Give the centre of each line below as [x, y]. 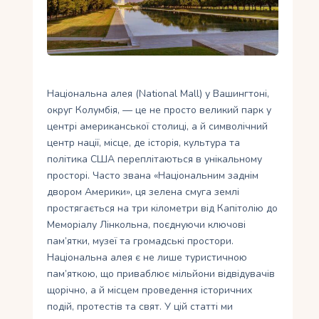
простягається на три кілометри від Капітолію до [163, 209]
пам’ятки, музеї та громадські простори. [141, 241]
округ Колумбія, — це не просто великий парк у [159, 110]
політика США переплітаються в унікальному [155, 159]
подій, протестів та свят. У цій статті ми [140, 307]
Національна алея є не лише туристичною [147, 258]
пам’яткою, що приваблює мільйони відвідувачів [161, 274]
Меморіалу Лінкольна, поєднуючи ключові [147, 225]
